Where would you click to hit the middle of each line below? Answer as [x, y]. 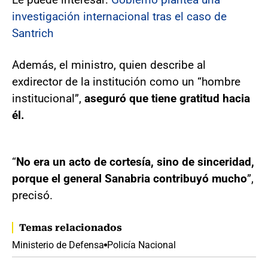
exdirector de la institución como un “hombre [126, 82]
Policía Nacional [141, 245]
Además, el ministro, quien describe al [109, 65]
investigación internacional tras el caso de [119, 17]
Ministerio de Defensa [58, 245]
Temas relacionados [71, 228]
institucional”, [48, 99]
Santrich [33, 33]
